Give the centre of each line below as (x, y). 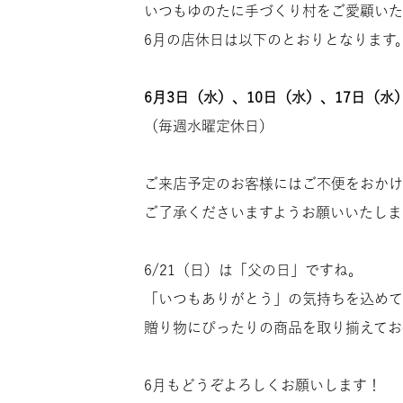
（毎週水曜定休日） (209, 126)
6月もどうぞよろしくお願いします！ (263, 385)
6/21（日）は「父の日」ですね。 (253, 270)
